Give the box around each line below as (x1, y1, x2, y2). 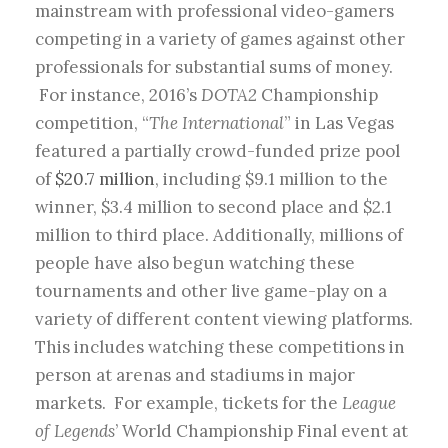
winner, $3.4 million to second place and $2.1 (35, 196, 392, 219)
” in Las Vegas (284, 112, 394, 135)
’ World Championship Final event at (115, 420, 408, 443)
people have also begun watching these (35, 252, 355, 275)
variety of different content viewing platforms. (35, 308, 413, 331)
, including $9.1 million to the (155, 168, 388, 191)
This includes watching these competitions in (35, 336, 405, 359)
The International (149, 112, 284, 135)
